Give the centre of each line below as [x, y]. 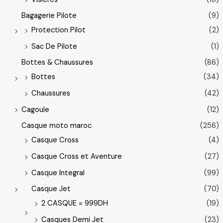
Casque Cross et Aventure [76, 157]
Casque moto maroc [56, 126]
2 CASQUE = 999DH [74, 204]
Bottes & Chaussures [57, 63]
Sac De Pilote [54, 46]
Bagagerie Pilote [49, 16]
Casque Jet [51, 189]
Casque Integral [58, 173]
